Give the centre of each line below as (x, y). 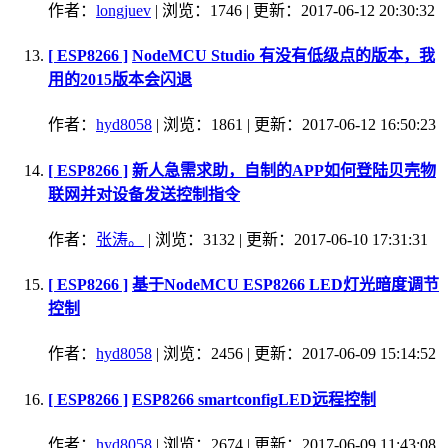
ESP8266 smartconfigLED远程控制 (254, 399)
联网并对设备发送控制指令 (144, 194)
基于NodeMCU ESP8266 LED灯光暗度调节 (285, 285)
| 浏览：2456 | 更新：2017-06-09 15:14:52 (294, 354)
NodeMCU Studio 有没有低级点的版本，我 (283, 56)
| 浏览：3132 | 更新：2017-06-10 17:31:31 (286, 239)
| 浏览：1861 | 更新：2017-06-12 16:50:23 (294, 125)
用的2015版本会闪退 (120, 80)
